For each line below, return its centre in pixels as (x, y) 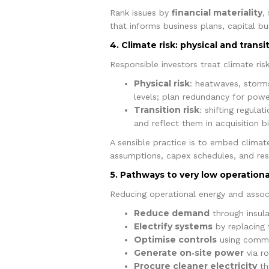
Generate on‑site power (189, 252)
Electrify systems (173, 226)
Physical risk (162, 83)
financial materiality (217, 12)
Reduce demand (171, 213)
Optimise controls (175, 239)
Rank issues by (141, 12)
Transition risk (166, 110)
